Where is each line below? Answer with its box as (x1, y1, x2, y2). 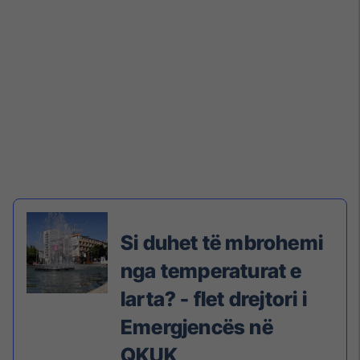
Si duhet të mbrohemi (121, 231, 323, 256)
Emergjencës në (121, 315, 273, 340)
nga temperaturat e (121, 259, 302, 284)
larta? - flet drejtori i (121, 287, 307, 312)
